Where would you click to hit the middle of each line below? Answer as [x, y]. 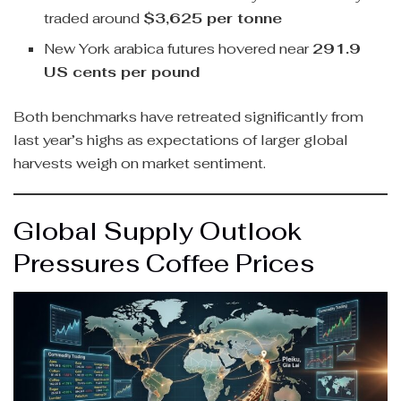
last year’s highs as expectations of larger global [181, 140]
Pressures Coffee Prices [164, 263]
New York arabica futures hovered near [179, 49]
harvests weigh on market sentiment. [140, 163]
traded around [94, 18]
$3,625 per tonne [213, 18]
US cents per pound [122, 72]
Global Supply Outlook [158, 231]
